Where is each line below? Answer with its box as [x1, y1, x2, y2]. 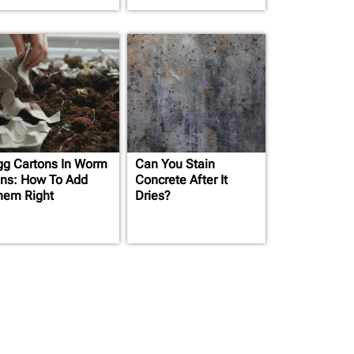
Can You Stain [135, 156, 215, 171]
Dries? [135, 188, 171, 203]
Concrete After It [135, 172, 228, 187]
